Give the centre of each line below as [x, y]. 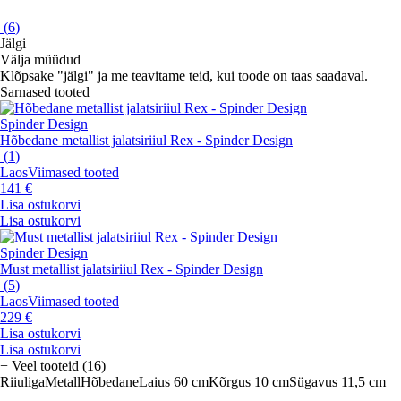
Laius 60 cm [174, 382]
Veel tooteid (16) [59, 366]
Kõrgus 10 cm [249, 382]
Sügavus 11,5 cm [337, 382]
